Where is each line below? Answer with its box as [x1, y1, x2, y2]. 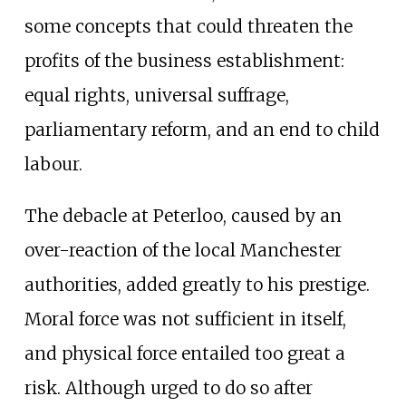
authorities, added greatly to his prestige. [24, 273, 370, 295]
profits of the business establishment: [24, 49, 344, 72]
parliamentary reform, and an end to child [24, 118, 380, 140]
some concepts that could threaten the [24, 14, 353, 37]
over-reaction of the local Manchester [24, 238, 342, 261]
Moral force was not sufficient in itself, [24, 307, 346, 330]
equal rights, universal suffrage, [24, 83, 289, 106]
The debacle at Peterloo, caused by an [24, 204, 342, 227]
